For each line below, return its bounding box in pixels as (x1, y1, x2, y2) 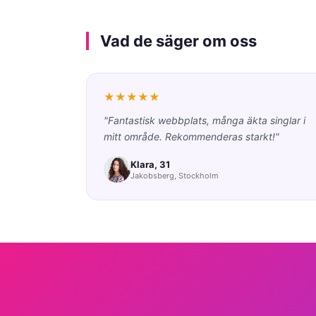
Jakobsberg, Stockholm (130, 170, 219, 181)
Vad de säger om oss (100, 32, 257, 50)
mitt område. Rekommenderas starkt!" (104, 130, 279, 142)
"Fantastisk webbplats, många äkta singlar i (104, 114, 305, 126)
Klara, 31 (130, 158, 170, 170)
